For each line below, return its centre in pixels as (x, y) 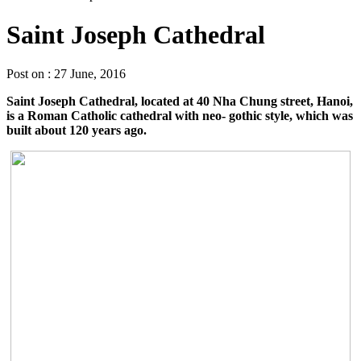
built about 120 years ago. (77, 131)
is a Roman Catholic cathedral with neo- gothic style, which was (180, 116)
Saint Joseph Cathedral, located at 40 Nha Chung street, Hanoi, (180, 102)
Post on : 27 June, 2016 (66, 74)
